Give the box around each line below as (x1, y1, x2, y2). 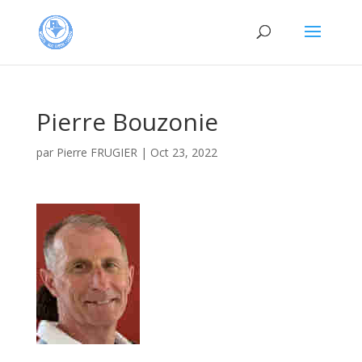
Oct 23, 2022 (149, 145, 217, 160)
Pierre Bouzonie (36, 105, 218, 138)
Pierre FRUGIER (56, 145, 137, 160)
